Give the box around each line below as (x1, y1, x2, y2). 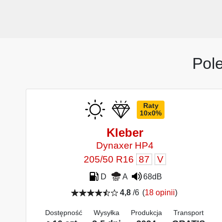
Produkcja (130, 209, 162, 217)
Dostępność (45, 209, 82, 217)
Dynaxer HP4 (96, 140, 154, 151)
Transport (173, 209, 204, 217)
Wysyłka (93, 209, 119, 217)
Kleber (107, 126, 143, 140)
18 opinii (145, 188, 175, 197)
